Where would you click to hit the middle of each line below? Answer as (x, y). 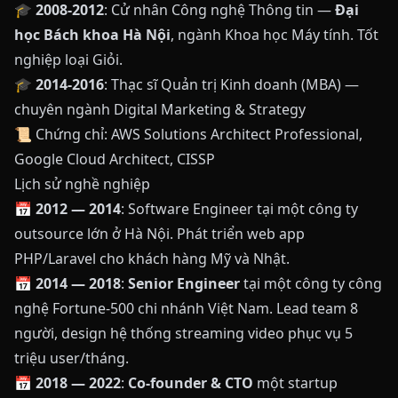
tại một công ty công (311, 283)
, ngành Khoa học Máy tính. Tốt (275, 35)
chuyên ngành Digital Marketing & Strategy (160, 109)
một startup (295, 383)
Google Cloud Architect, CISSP (115, 159)
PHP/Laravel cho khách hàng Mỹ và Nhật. (152, 259)
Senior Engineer (184, 283)
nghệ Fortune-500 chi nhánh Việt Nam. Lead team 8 (186, 308)
